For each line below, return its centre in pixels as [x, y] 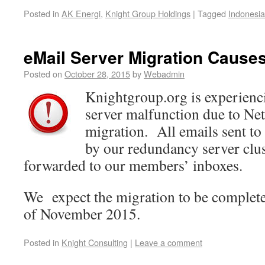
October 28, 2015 [97, 74]
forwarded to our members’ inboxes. [133, 165]
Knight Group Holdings [148, 13]
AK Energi [81, 13]
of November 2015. [82, 214]
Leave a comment [169, 242]
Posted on [43, 74]
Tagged [212, 13]
